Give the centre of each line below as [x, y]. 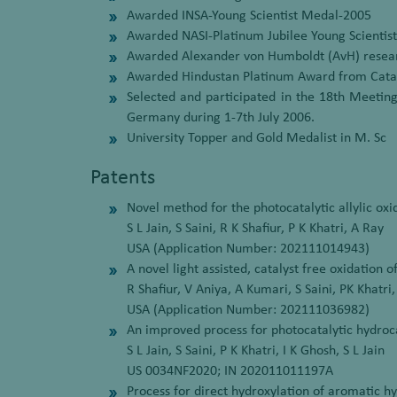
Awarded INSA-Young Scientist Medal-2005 [249, 16]
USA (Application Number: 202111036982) [248, 310]
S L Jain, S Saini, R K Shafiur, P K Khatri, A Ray [255, 229]
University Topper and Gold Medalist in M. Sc [257, 138]
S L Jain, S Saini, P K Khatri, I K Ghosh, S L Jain [256, 351]
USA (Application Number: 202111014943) [248, 249]
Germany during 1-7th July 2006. [221, 118]
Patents [123, 178]
